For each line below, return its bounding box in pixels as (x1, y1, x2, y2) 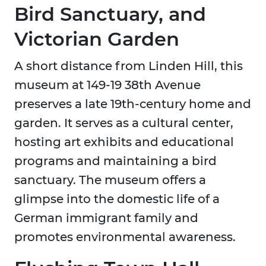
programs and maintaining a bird (14, 154, 217, 169)
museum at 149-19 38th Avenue (14, 78, 201, 93)
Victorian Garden (14, 27, 179, 51)
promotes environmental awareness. (14, 230, 236, 245)
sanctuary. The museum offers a (14, 173, 206, 188)
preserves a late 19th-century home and (14, 97, 251, 112)
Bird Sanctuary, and (14, 2, 206, 26)
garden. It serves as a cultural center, (14, 116, 233, 131)
